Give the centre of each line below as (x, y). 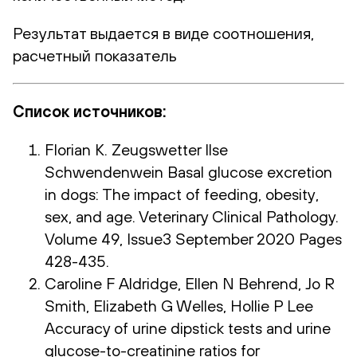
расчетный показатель (95, 55)
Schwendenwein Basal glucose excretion (188, 171)
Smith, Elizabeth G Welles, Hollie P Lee (179, 305)
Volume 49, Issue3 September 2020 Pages (193, 238)
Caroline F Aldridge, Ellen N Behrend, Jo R (190, 283)
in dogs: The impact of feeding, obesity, (182, 194)
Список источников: (90, 111)
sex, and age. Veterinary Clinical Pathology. (192, 216)
